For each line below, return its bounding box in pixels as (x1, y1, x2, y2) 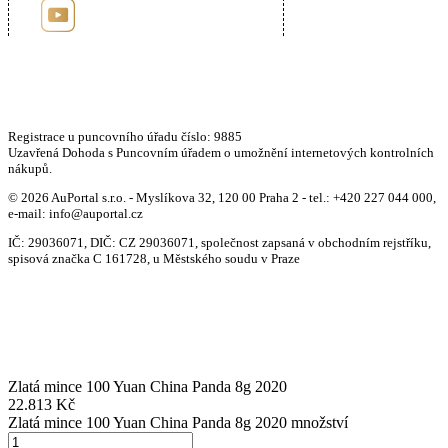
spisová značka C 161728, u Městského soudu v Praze (8, 251, 300, 267)
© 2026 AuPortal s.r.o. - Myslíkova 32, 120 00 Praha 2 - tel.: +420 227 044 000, (8, 190, 436, 206)
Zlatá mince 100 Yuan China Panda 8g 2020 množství (8, 414, 348, 432)
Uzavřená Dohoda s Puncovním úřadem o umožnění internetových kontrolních (8, 145, 434, 161)
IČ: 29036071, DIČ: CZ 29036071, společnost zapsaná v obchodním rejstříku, (8, 235, 431, 251)
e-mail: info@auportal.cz (8, 206, 143, 222)
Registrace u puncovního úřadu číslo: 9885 (8, 129, 242, 145)
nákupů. (8, 161, 52, 177)
